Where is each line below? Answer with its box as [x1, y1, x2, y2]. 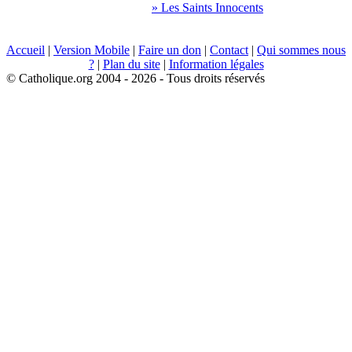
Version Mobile [53, 43, 130, 57]
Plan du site [102, 57, 160, 71]
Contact [210, 43, 248, 57]
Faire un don [138, 43, 201, 57]
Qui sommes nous [257, 43, 346, 57]
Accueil [6, 43, 45, 57]
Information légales [168, 57, 264, 71]
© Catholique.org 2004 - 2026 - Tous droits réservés [6, 71, 265, 85]
